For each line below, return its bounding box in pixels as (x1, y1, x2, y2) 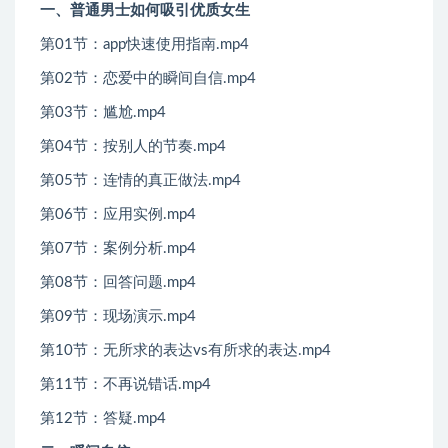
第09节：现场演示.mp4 (40, 309, 196, 325)
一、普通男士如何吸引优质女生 (40, 3, 250, 19)
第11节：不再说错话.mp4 (40, 377, 211, 393)
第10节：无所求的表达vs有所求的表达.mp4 (40, 343, 331, 359)
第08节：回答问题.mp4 (40, 275, 196, 291)
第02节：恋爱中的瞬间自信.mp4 (40, 71, 256, 87)
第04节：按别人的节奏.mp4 (40, 139, 226, 155)
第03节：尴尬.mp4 (40, 105, 166, 121)
